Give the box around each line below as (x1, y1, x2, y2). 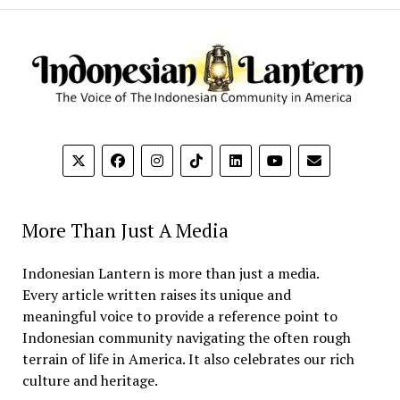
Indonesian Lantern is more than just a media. (21, 263, 320, 284)
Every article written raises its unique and (21, 285, 291, 305)
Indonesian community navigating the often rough (21, 328, 351, 348)
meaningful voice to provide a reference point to (21, 306, 337, 327)
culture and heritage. (21, 371, 158, 391)
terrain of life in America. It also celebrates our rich (21, 349, 354, 370)
